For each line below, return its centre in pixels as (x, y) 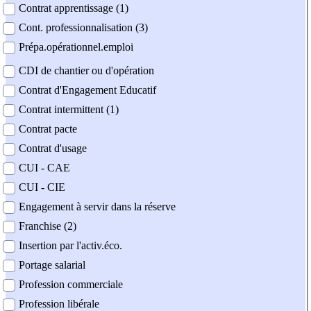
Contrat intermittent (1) (69, 110)
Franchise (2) (48, 226)
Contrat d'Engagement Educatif (87, 90)
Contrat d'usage (53, 149)
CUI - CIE (42, 187)
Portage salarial (52, 265)
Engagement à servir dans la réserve (97, 207)
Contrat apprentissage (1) (74, 8)
